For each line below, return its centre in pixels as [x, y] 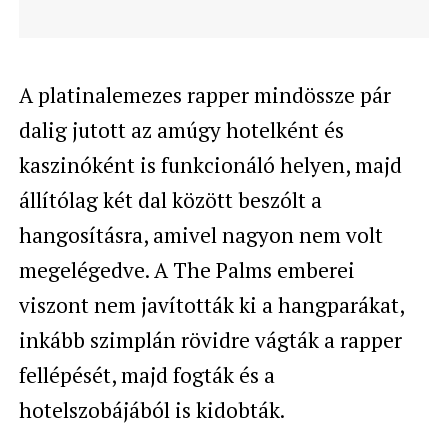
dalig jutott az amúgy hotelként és [181, 129]
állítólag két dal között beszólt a [170, 199]
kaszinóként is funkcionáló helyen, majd [210, 164]
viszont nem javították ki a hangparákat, [211, 304]
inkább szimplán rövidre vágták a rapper [210, 339]
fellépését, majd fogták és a [146, 374]
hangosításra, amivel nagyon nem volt [200, 234]
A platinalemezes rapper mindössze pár [204, 94]
